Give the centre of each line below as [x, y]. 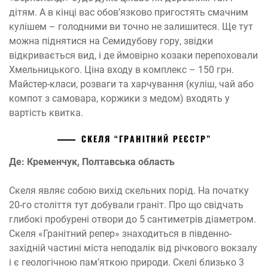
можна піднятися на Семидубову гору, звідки [111, 41]
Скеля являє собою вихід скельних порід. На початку [129, 191]
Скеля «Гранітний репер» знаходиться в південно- [120, 234]
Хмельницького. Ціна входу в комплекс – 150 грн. [121, 70]
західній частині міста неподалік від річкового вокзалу [133, 248]
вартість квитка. [46, 113]
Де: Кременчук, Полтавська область [92, 162]
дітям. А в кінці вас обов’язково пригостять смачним [129, 13]
